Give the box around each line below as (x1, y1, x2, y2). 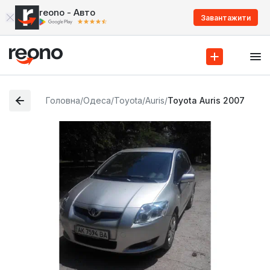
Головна (46, 95, 81, 105)
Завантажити (201, 13, 251, 22)
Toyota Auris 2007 (168, 95, 245, 105)
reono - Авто (39, 7, 95, 18)
